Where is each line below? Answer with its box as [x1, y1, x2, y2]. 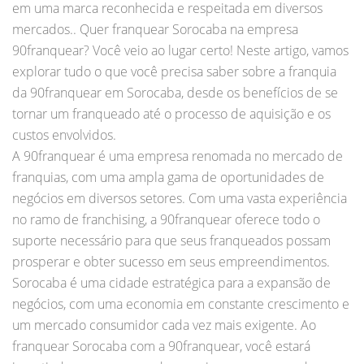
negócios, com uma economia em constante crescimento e [12, 294, 349, 313]
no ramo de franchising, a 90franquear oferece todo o [12, 210, 320, 228]
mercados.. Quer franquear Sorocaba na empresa [12, 19, 298, 38]
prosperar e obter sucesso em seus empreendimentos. [12, 252, 330, 271]
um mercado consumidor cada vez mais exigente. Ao [12, 315, 316, 334]
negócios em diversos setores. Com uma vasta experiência [12, 188, 347, 207]
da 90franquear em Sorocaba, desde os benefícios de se [12, 83, 338, 102]
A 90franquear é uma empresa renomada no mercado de [12, 146, 343, 165]
